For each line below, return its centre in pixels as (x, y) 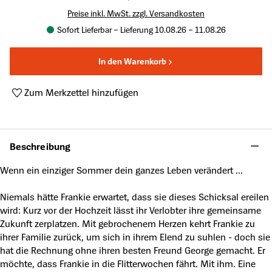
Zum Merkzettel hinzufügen (81, 92)
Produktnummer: (47, 106)
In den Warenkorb (132, 61)
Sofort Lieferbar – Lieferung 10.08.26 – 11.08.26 (141, 29)
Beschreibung (40, 146)
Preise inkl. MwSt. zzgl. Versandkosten (136, 13)
